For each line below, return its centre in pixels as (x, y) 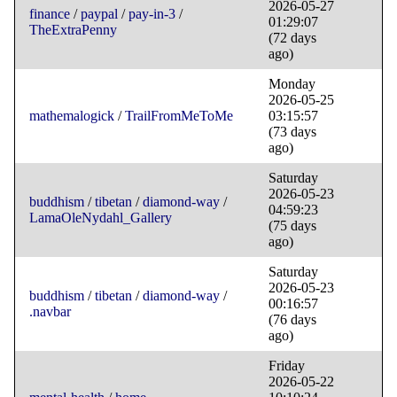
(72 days (292, 38)
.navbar (50, 312)
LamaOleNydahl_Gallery (101, 218)
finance (50, 14)
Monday (292, 84)
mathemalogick (72, 116)
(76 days (292, 320)
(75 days (292, 226)
